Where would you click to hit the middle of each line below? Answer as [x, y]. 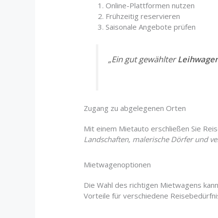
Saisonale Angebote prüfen [151, 27]
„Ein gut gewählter [143, 59]
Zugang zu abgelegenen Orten [135, 108]
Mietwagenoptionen [118, 164]
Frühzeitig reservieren [143, 16]
